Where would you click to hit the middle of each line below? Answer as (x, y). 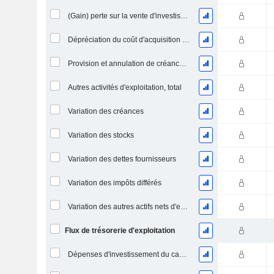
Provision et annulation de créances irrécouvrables (183, 64)
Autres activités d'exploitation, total (124, 87)
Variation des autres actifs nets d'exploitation (184, 207)
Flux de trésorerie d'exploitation (120, 231)
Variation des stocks (101, 135)
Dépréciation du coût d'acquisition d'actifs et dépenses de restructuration (186, 40)
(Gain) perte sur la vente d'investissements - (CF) (184, 16)
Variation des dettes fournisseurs (122, 159)
